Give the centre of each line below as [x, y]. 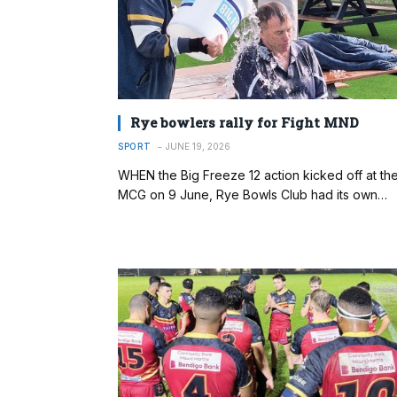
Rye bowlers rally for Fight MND [245, 123]
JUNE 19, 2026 [198, 147]
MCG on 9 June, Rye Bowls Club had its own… [253, 195]
